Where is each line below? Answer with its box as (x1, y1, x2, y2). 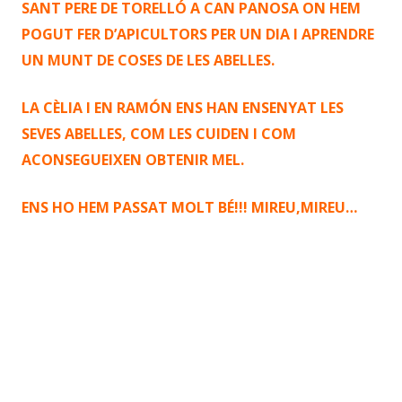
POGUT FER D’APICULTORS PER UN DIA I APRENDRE (22, 24, 374, 44)
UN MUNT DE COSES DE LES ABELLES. (22, 50, 275, 70)
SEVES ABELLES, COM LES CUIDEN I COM (22, 124, 296, 144)
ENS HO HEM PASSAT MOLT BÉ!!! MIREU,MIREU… (22, 197, 357, 217)
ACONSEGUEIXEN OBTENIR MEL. (22, 150, 244, 170)
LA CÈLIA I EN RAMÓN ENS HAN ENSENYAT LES (22, 98, 344, 118)
